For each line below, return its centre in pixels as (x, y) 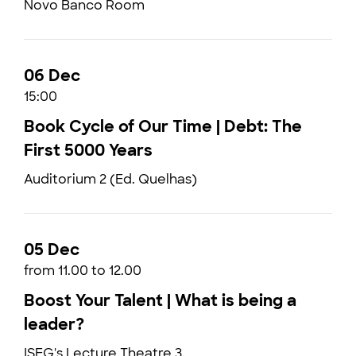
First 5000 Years (88, 150)
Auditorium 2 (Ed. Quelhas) (110, 179)
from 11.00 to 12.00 (83, 271)
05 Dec (52, 250)
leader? (54, 324)
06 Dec (52, 75)
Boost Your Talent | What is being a (160, 300)
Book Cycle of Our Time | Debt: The (163, 126)
